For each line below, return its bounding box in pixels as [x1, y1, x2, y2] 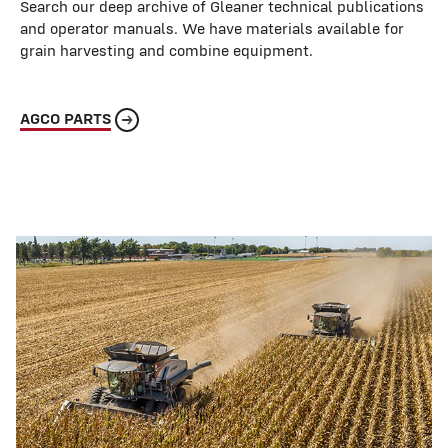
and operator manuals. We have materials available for [20, 18, 404, 38]
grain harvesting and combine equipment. [20, 40, 313, 60]
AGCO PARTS [20, 108, 111, 128]
